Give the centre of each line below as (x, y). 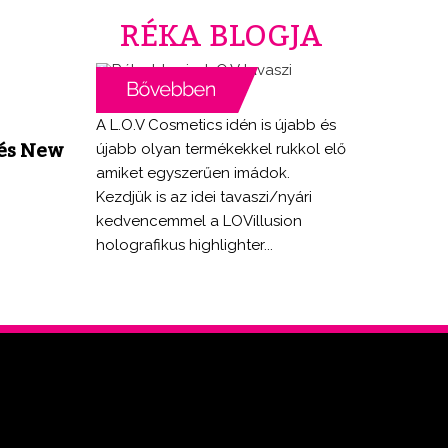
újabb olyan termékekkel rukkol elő (221, 148)
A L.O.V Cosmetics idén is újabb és (216, 124)
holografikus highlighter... (184, 244)
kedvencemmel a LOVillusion (199, 220)
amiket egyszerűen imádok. (193, 172)
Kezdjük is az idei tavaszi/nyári (204, 196)
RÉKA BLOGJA (221, 34)
